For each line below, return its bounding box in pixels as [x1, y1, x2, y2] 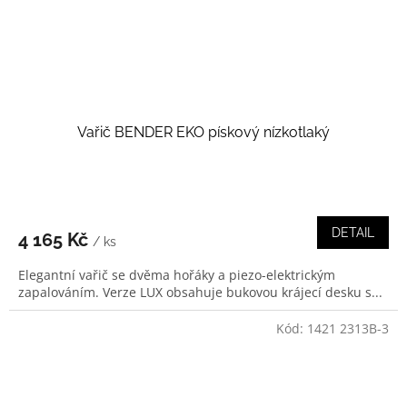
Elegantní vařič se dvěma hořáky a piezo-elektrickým [18, 266, 335, 284]
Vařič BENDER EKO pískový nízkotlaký [77, 124, 330, 142]
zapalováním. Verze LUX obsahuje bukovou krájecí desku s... [18, 283, 382, 302]
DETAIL [332, 225, 374, 241]
